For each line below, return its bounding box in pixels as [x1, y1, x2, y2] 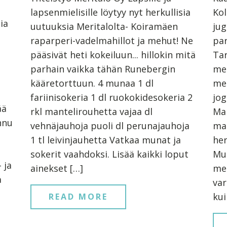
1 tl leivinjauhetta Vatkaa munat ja [30, 133, 181, 146]
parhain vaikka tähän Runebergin [30, 62, 175, 75]
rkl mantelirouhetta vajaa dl [30, 105, 153, 118]
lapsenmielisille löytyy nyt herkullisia [30, 6, 191, 18]
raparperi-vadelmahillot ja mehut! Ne [30, 34, 193, 47]
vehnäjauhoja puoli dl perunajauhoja [30, 119, 190, 132]
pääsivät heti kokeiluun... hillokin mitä [30, 48, 196, 61]
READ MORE [48, 191, 108, 202]
